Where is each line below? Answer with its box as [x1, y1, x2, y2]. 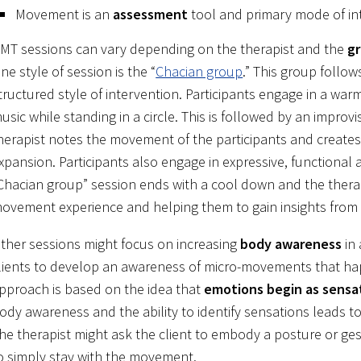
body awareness [237, 234, 342, 254]
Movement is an [15, 5, 114, 24]
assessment [113, 5, 189, 24]
